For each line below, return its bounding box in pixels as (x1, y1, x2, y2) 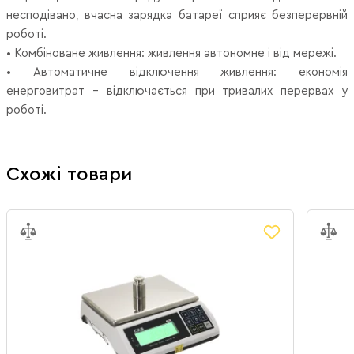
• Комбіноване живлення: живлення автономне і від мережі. (6, 47, 337, 59)
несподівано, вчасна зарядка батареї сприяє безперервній (6, 9, 348, 21)
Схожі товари (6, 164, 132, 184)
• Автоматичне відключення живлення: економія (6, 66, 348, 78)
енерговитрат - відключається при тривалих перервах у (6, 85, 348, 97)
